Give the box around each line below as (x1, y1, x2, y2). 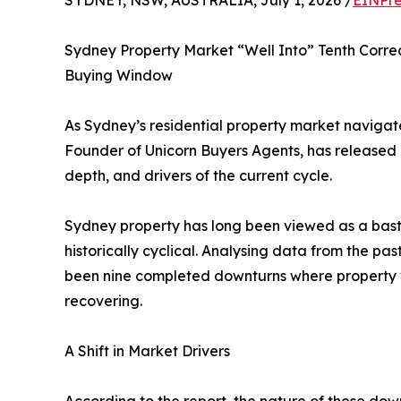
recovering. (64, 292, 142, 310)
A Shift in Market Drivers (64, 342, 230, 360)
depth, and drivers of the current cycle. (64, 166, 332, 184)
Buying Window (64, 66, 173, 84)
